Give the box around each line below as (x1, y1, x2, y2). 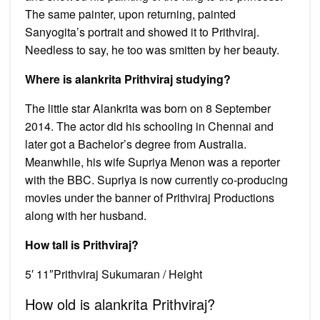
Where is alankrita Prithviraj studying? (25, 70, 231, 87)
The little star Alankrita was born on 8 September (25, 99, 271, 116)
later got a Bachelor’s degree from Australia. (25, 135, 246, 152)
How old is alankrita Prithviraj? (25, 293, 215, 314)
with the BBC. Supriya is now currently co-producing (25, 171, 288, 188)
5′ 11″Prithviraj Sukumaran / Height (25, 265, 202, 282)
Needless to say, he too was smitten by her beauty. (25, 41, 279, 58)
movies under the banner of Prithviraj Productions (25, 189, 274, 206)
